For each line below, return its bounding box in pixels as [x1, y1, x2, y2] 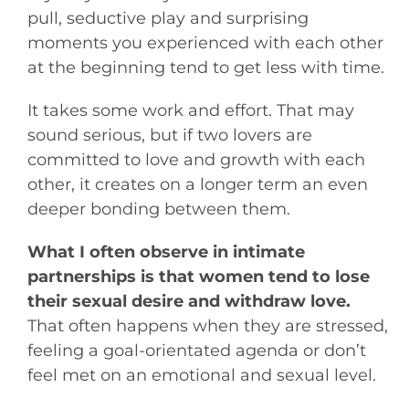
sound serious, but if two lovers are [26, 125, 312, 145]
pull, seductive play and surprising [26, 8, 309, 28]
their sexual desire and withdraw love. [26, 291, 351, 311]
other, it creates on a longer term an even [26, 174, 368, 194]
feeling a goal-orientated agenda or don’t [26, 341, 366, 361]
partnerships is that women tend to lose [26, 267, 370, 287]
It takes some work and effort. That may [26, 100, 354, 121]
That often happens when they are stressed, [26, 316, 388, 336]
